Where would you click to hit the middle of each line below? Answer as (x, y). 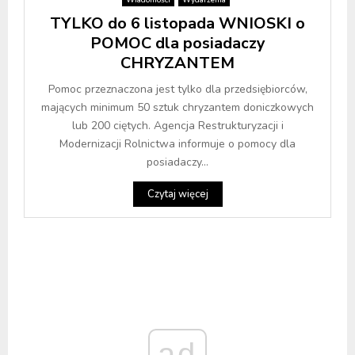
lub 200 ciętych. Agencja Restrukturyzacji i (177, 125)
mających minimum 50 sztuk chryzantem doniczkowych (177, 107)
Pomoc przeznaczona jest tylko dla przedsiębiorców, (177, 89)
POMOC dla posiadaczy (177, 43)
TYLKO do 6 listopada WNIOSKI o (177, 23)
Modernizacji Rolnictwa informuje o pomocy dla (177, 143)
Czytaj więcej (177, 194)
